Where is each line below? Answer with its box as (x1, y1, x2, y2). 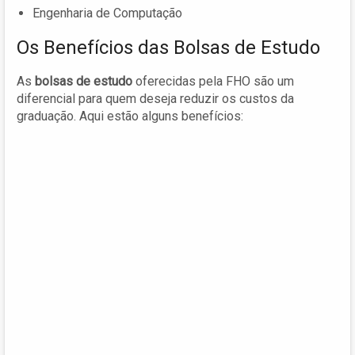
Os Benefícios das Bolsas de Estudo (17, 36, 320, 59)
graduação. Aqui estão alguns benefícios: (17, 109, 243, 124)
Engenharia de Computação (32, 6, 182, 21)
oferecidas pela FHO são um (132, 74, 294, 90)
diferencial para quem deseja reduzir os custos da (17, 91, 294, 107)
